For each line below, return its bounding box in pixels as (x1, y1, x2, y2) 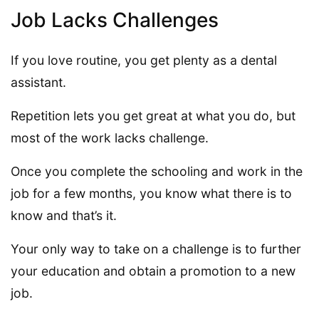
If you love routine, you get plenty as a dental (11, 53, 277, 68)
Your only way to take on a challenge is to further (11, 241, 301, 257)
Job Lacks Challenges (11, 8, 219, 33)
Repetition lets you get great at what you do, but (11, 108, 296, 124)
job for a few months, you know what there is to (11, 186, 292, 202)
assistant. (11, 75, 66, 90)
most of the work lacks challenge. (11, 130, 209, 146)
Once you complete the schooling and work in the (11, 164, 303, 179)
